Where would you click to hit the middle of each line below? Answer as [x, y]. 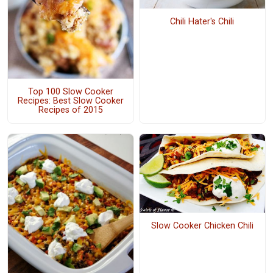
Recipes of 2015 [70, 110]
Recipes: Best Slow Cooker [70, 101]
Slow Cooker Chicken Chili [202, 226]
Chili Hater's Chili [202, 22]
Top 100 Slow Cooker [70, 91]
